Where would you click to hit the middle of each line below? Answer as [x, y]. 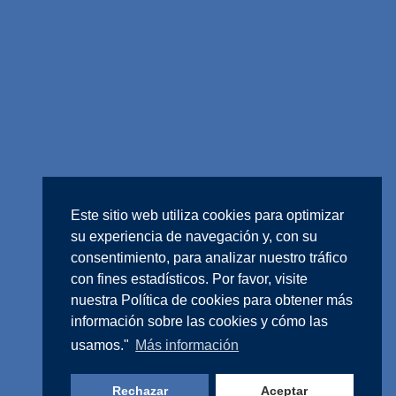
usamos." [102, 346]
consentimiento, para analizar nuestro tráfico [209, 258]
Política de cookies [182, 301]
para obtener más [298, 301]
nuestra [96, 301]
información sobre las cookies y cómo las [199, 322]
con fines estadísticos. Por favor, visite [189, 279]
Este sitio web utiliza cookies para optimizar [207, 216]
